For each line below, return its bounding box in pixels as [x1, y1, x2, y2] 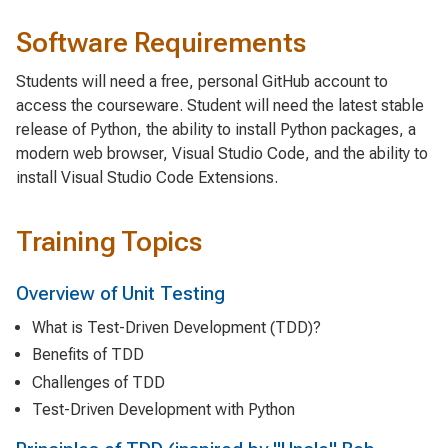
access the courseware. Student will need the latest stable [16, 95, 424, 115]
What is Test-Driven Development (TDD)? [32, 318, 321, 338]
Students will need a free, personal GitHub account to [16, 71, 388, 91]
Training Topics [16, 225, 202, 259]
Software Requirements [16, 25, 306, 59]
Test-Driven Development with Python [32, 399, 295, 419]
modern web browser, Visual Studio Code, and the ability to [16, 143, 428, 163]
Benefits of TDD [32, 345, 144, 365]
